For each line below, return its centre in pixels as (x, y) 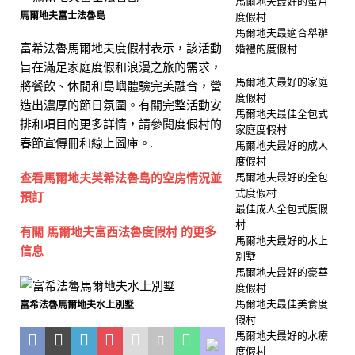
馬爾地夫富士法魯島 (63, 15)
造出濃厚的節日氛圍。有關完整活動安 (121, 105)
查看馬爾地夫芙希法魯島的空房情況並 (121, 177)
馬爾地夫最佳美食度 (281, 303)
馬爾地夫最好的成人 (281, 145)
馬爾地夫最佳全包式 (281, 113)
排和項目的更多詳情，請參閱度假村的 (121, 124)
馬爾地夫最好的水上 (281, 240)
